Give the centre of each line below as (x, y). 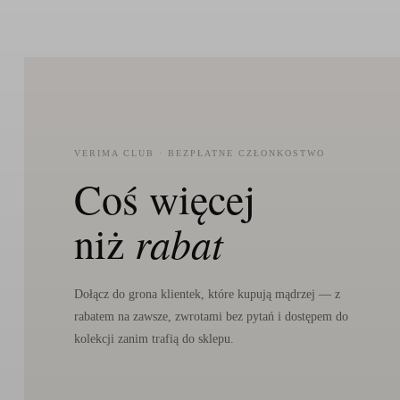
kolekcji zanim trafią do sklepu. (154, 338)
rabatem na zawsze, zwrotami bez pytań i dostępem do (211, 316)
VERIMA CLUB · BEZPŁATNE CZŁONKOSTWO (199, 153)
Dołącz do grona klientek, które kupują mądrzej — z (207, 294)
